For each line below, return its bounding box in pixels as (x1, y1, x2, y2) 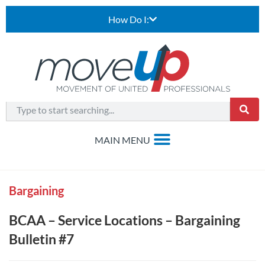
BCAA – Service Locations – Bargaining (9, 212, 240, 228)
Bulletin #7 (9, 231, 74, 247)
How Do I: (108, 14, 149, 25)
